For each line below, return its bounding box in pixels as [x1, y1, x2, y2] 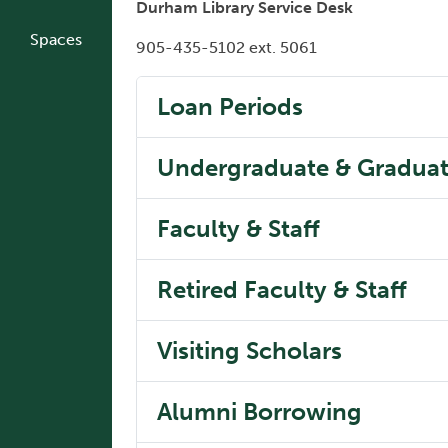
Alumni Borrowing [157, 397, 362, 427]
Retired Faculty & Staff [157, 275, 407, 305]
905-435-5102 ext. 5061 [136, 38, 317, 58]
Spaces [30, 30, 82, 50]
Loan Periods [157, 92, 303, 122]
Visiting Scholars [157, 336, 342, 366]
